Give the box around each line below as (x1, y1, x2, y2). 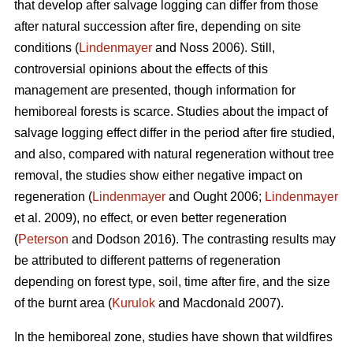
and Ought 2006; (165, 190, 265, 204)
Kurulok (112, 296, 155, 310)
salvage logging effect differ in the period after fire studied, (14, 126, 335, 140)
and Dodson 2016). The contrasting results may (69, 232, 336, 247)
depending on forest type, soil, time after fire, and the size (14, 275, 330, 289)
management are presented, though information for (14, 84, 295, 98)
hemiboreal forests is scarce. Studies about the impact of (14, 105, 328, 119)
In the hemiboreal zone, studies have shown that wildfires (14, 330, 333, 344)
